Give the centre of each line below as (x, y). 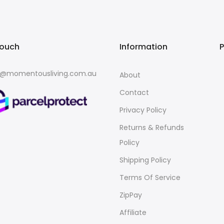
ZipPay (131, 195)
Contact (134, 93)
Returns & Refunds (152, 128)
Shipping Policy (145, 160)
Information (143, 47)
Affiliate (133, 213)
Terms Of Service (150, 178)
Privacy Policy (143, 110)
